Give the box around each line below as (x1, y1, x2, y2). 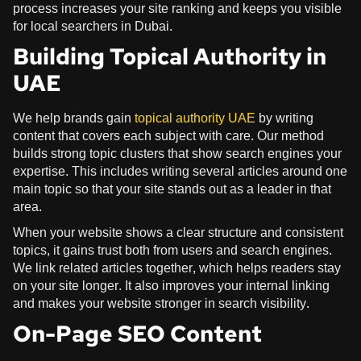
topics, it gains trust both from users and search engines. (13, 238, 332, 262)
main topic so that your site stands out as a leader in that (13, 176, 331, 201)
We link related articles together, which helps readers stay (13, 255, 341, 280)
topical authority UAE (135, 106, 255, 130)
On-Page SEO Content (13, 317, 262, 349)
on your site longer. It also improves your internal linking (13, 273, 330, 297)
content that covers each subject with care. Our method (13, 123, 324, 147)
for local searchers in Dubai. (13, 14, 172, 38)
